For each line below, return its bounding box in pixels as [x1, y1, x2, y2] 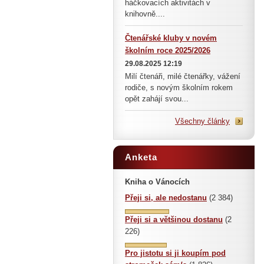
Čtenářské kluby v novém [125, 34, 217, 42]
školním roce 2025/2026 [125, 46, 210, 55]
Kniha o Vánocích [125, 177, 190, 186]
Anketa [125, 152, 157, 162]
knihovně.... [125, 9, 165, 18]
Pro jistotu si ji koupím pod [125, 249, 226, 258]
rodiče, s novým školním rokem [125, 83, 233, 92]
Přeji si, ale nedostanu [125, 193, 207, 202]
